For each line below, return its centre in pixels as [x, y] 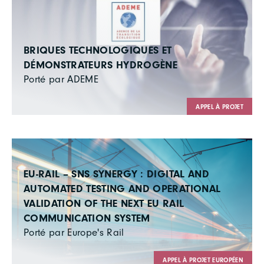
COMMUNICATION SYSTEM [87, 218]
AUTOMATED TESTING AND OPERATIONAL [122, 189]
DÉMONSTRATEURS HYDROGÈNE [101, 65]
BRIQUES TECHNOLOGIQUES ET [98, 50]
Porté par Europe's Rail [74, 232]
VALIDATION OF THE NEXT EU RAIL [104, 203]
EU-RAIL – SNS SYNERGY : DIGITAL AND [116, 174]
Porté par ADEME [61, 79]
